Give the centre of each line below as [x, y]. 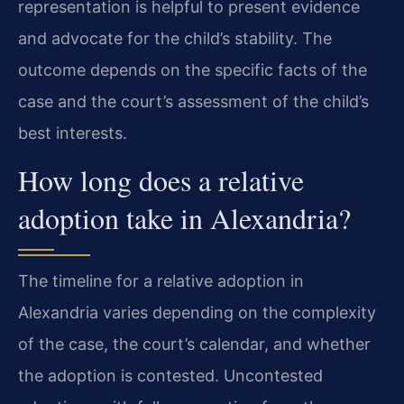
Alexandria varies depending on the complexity [197, 312]
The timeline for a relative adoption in [161, 280]
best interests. [73, 133]
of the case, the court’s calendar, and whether [194, 344]
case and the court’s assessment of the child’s [193, 101]
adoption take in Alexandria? [184, 217]
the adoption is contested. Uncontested [170, 375]
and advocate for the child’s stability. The [175, 38]
